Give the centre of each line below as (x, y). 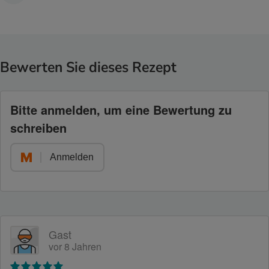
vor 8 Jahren (75, 246)
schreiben (38, 127)
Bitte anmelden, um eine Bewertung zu (121, 109)
